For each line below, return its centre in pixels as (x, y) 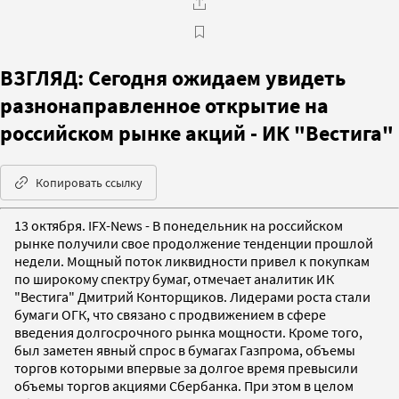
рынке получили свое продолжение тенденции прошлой (194, 243)
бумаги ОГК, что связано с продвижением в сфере (170, 314)
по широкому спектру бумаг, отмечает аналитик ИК (174, 278)
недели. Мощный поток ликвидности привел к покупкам (192, 261)
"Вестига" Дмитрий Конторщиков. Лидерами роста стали (192, 296)
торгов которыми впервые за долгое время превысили (186, 367)
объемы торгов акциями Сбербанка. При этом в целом (184, 385)
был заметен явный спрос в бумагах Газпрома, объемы (185, 350)
